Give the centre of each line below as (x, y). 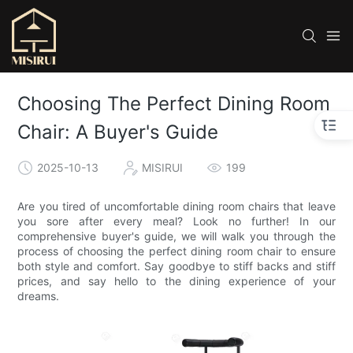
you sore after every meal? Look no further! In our (176, 221)
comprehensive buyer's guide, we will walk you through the (176, 236)
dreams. (39, 296)
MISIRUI (163, 167)
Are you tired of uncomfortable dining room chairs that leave (176, 206)
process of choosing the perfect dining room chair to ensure (176, 251)
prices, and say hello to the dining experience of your (176, 281)
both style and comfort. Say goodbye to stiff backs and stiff (176, 266)
